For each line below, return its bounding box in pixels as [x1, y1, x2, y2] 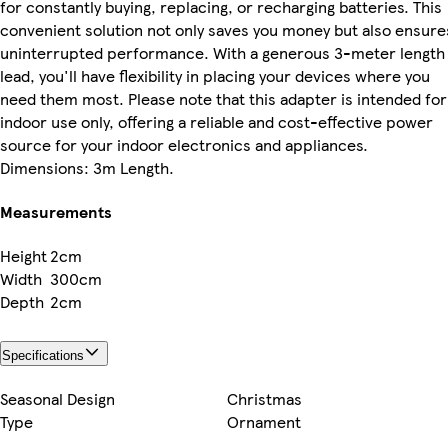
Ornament [227, 410, 301, 434]
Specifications [2, 348, 84, 364]
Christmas [227, 387, 302, 411]
